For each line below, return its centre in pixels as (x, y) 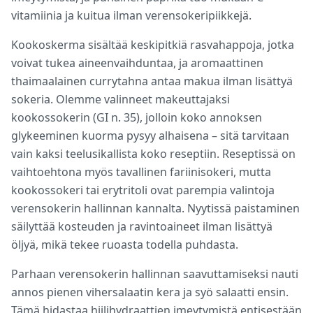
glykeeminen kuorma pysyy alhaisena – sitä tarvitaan (150, 136)
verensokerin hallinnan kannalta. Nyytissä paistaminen (155, 208)
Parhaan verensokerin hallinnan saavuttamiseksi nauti (155, 274)
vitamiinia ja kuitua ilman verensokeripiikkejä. (131, 15)
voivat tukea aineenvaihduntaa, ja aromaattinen (137, 63)
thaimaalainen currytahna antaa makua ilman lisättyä (152, 81)
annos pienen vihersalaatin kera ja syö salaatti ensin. (150, 292)
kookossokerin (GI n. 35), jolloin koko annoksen (137, 117)
